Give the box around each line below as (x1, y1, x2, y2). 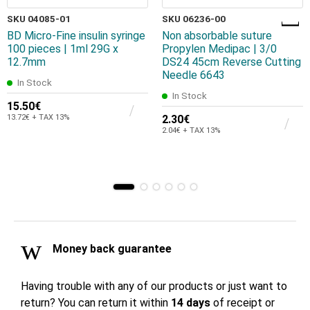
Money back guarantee (50, 242, 172, 256)
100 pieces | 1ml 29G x (7, 42, 118, 55)
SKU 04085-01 (7, 12, 71, 24)
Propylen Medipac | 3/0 (162, 42, 277, 55)
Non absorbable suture (162, 28, 272, 42)
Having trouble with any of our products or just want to (21, 279, 287, 293)
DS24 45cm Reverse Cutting (162, 55, 301, 69)
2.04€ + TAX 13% (162, 126, 221, 136)
